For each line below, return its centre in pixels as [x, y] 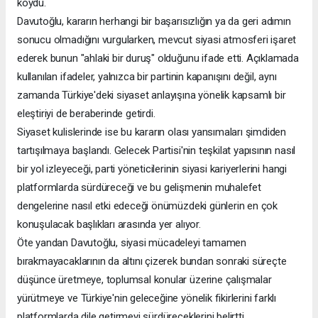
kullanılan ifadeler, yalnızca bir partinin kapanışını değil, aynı [147, 76]
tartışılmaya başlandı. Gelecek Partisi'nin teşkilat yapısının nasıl [157, 150]
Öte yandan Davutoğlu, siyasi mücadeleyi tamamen [132, 242]
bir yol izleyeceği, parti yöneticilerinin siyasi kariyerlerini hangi [152, 169]
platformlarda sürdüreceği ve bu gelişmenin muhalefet [139, 187]
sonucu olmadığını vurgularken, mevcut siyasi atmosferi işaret [157, 39]
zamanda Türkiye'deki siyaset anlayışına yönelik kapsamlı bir [152, 95]
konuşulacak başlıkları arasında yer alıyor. [109, 224]
